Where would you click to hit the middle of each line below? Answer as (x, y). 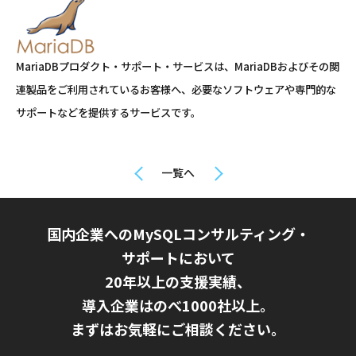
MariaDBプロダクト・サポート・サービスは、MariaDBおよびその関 (178, 66)
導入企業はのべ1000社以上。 (178, 305)
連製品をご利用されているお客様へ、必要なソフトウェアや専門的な (176, 89)
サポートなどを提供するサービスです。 (108, 112)
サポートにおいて (178, 257)
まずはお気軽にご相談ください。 (178, 329)
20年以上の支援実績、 (178, 281)
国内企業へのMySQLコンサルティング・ (178, 233)
